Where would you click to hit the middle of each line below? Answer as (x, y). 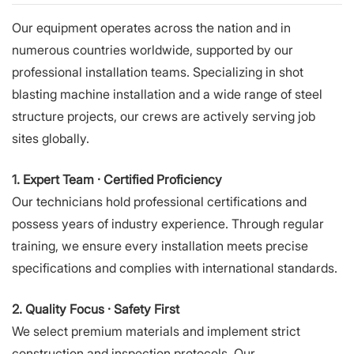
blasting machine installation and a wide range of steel (167, 94)
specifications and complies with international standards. (175, 268)
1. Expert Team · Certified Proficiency (117, 179)
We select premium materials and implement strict (156, 331)
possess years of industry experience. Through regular (168, 224)
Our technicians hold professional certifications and (159, 201)
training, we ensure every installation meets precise (160, 246)
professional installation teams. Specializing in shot (158, 72)
